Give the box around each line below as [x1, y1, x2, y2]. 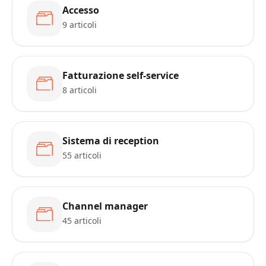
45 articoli [62, 215, 102, 226]
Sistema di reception [62, 134, 159, 147]
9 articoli [62, 19, 97, 30]
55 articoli [62, 150, 102, 161]
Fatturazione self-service [62, 69, 179, 82]
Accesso [62, 4, 99, 17]
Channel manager [62, 199, 148, 213]
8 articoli [62, 84, 97, 96]
